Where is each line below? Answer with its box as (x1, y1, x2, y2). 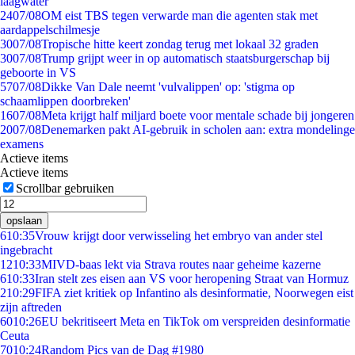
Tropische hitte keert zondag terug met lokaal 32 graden (41, 37, 319, 51)
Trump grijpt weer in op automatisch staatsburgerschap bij (41, 52, 330, 65)
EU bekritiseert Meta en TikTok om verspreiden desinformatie (41, 315, 350, 328)
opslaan (6, 215, 42, 227)
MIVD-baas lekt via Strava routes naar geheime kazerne (41, 258, 321, 271)
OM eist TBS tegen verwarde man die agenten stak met (41, 9, 318, 22)
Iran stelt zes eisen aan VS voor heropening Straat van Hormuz (35, 272, 349, 285)
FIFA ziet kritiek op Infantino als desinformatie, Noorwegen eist (35, 286, 353, 300)
